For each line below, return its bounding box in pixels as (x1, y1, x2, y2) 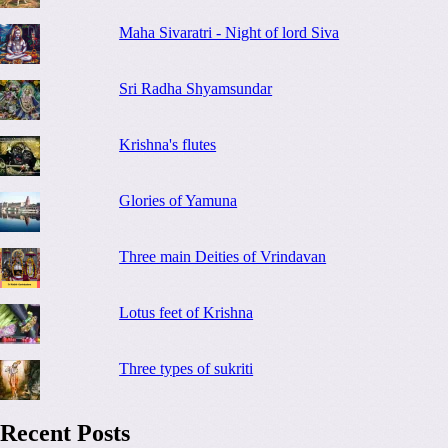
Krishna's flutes (119, 135, 217, 153)
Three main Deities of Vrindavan (119, 247, 327, 265)
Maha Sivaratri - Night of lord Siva (119, 23, 340, 41)
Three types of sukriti (119, 359, 254, 377)
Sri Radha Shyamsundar (119, 79, 273, 97)
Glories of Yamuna (119, 191, 238, 209)
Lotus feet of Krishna (119, 303, 254, 321)
